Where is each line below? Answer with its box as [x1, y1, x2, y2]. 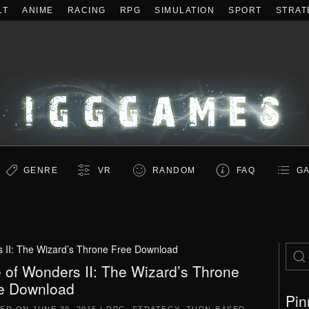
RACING [67, 6, 106, 15]
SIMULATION [154, 6, 215, 15]
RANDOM [152, 166, 196, 175]
